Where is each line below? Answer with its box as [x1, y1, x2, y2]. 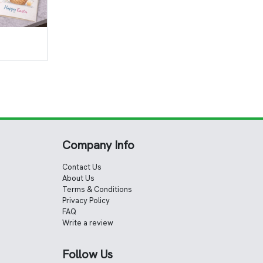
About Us [62, 173, 95, 184]
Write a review [62, 218, 113, 228]
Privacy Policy [62, 195, 110, 206]
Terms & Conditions [62, 184, 132, 195]
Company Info [62, 137, 134, 153]
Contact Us [62, 162, 102, 173]
